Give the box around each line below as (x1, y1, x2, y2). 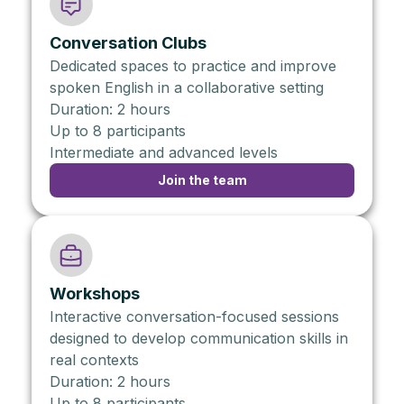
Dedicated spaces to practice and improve (50, 56, 336, 75)
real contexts (50, 350, 139, 369)
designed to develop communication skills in (50, 328, 348, 347)
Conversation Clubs (50, 32, 207, 52)
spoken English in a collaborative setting (50, 78, 324, 96)
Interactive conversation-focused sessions (50, 307, 339, 326)
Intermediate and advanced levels (50, 142, 278, 161)
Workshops (50, 283, 140, 303)
